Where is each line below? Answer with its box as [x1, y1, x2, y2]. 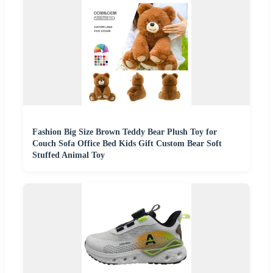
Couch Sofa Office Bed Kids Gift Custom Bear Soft [32, 138, 222, 148]
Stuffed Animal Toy [32, 150, 105, 160]
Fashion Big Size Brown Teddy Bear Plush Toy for [32, 127, 217, 136]
